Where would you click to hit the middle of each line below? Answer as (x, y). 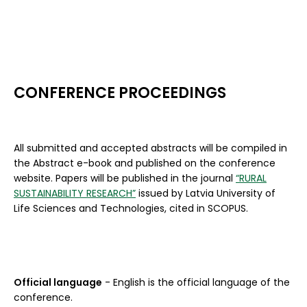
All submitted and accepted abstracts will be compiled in (150, 148)
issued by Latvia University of (206, 193)
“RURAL (251, 178)
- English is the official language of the (196, 282)
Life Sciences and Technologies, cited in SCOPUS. (131, 208)
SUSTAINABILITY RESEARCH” (75, 193)
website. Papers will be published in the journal (125, 178)
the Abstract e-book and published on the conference (145, 163)
